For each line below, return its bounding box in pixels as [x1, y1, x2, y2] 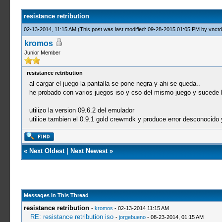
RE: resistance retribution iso [30, 213, 113, 221]
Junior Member [24, 50, 60, 55]
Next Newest [70, 147, 108, 155]
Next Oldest [29, 147, 64, 155]
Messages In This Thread [23, 192, 89, 198]
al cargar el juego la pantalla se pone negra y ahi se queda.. [29, 80, 200, 87]
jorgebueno [118, 214, 146, 220]
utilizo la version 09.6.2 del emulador [29, 107, 134, 114]
